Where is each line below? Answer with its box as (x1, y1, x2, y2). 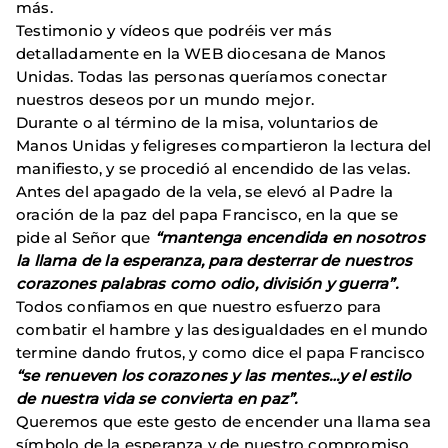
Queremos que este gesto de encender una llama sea (16, 411, 431, 431)
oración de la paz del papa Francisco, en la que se (16, 204, 399, 224)
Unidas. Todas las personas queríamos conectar (16, 66, 388, 86)
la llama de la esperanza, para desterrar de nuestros (16, 250, 413, 270)
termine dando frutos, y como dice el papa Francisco (16, 342, 426, 362)
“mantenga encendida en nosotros (154, 227, 425, 247)
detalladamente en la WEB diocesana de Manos (16, 43, 387, 63)
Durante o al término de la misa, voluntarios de (16, 112, 379, 132)
